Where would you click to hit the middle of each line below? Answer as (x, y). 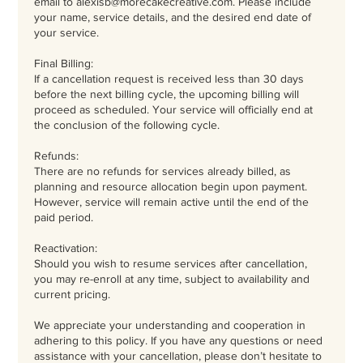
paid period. (64, 217)
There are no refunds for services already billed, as (163, 171)
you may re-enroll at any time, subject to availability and (172, 278)
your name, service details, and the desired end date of (173, 17)
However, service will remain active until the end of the (172, 201)
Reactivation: (66, 248)
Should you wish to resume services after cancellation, (171, 263)
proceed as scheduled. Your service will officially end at (174, 109)
